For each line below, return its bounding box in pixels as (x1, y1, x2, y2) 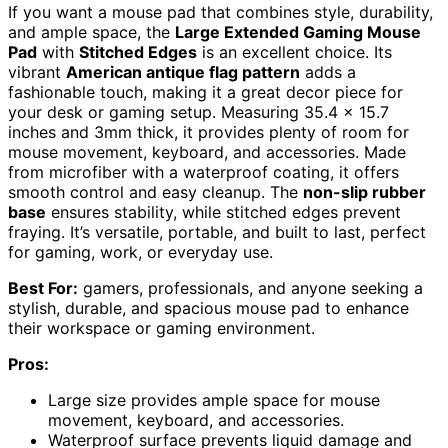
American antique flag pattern (66, 61, 300, 82)
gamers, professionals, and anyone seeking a (78, 277, 423, 298)
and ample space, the (8, 21, 175, 42)
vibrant (8, 61, 66, 82)
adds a (300, 61, 356, 82)
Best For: (8, 277, 78, 298)
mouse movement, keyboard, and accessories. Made (8, 141, 406, 162)
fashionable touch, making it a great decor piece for (8, 81, 403, 102)
